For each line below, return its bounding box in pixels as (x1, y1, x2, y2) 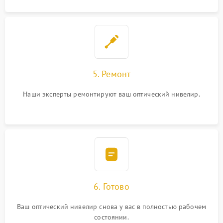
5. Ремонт (92, 68, 131, 80)
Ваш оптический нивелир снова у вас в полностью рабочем (16, 202, 207, 211)
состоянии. (94, 213, 129, 222)
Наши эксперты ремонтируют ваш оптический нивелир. (23, 90, 200, 99)
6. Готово (94, 181, 129, 192)
